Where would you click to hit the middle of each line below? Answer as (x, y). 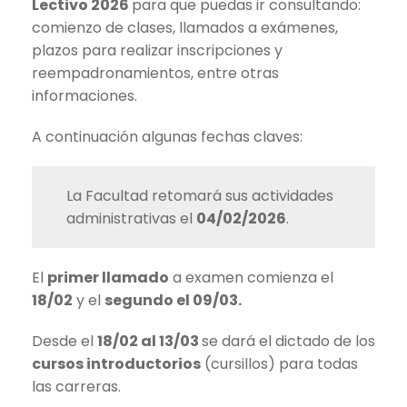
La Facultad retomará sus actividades (200, 195)
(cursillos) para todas (279, 363)
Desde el (65, 341)
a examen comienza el (251, 277)
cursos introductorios (116, 363)
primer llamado (108, 277)
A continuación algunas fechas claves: (167, 136)
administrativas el (131, 218)
